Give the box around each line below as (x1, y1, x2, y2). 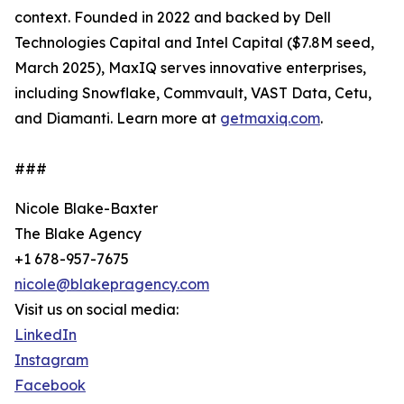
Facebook (14, 376, 86, 395)
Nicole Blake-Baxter (14, 199, 158, 218)
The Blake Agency (14, 225, 142, 243)
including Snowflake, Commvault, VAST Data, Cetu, (14, 84, 372, 103)
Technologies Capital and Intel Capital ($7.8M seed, (14, 33, 374, 52)
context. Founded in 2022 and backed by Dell (14, 8, 331, 27)
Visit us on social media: (14, 300, 179, 319)
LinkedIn (14, 326, 77, 344)
